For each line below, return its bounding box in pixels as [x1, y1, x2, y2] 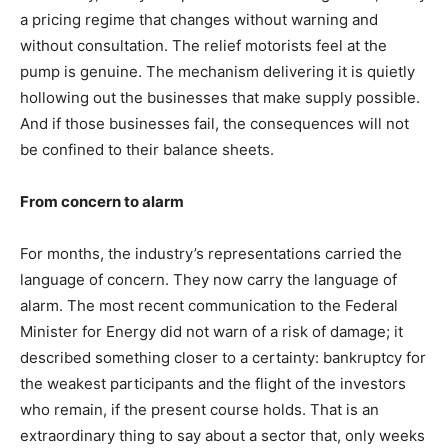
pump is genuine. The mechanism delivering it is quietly [20, 62, 415, 82]
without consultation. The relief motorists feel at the [20, 36, 387, 56]
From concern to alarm [20, 192, 184, 212]
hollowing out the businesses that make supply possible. [20, 88, 420, 108]
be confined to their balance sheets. [20, 140, 274, 160]
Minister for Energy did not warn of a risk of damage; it [20, 322, 403, 342]
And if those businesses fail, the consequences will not [20, 114, 409, 134]
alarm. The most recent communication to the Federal [20, 296, 398, 316]
